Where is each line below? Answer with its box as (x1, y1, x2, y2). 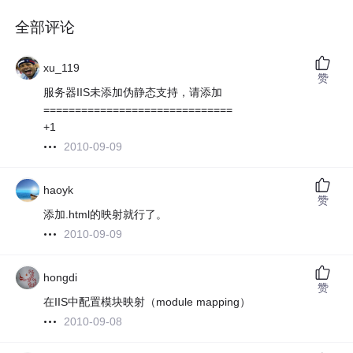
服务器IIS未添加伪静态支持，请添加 (43, 86, 223, 99)
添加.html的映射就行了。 (43, 208, 168, 221)
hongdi (43, 271, 78, 284)
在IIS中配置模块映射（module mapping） (43, 295, 251, 309)
